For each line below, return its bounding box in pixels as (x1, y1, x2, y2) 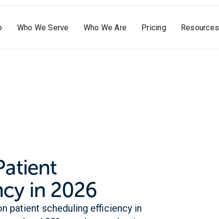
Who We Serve (17, 22, 69, 32)
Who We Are (83, 22, 127, 32)
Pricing (141, 22, 166, 32)
